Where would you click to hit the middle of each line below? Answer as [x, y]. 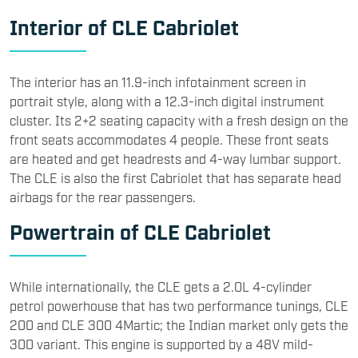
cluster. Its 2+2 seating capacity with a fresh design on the [179, 120]
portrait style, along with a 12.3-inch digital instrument [167, 101]
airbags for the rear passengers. [104, 197]
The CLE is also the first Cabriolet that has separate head [175, 178]
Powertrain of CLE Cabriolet [140, 231]
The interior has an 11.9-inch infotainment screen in [158, 82]
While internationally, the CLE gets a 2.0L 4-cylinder [161, 286]
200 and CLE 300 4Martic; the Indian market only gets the [179, 325]
